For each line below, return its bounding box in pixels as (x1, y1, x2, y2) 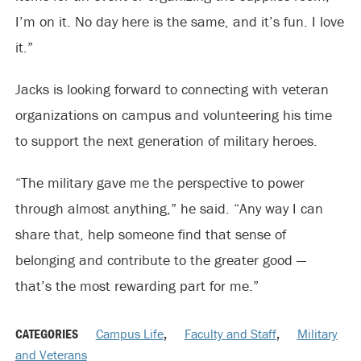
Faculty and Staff (184, 326, 276, 342)
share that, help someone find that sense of (15, 225, 286, 243)
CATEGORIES (15, 326, 81, 342)
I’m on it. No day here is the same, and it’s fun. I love (15, 12, 344, 31)
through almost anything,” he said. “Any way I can (15, 199, 323, 218)
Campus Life (95, 326, 164, 342)
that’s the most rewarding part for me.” (15, 276, 259, 295)
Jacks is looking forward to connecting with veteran (15, 80, 329, 98)
